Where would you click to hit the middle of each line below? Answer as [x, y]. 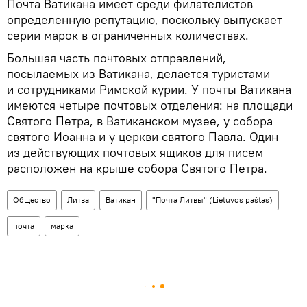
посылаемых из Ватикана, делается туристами [138, 74]
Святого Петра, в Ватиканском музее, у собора [140, 121]
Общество [32, 200]
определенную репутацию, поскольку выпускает [145, 20]
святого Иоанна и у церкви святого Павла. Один [143, 137]
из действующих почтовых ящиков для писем [135, 153]
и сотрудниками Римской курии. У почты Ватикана [149, 90]
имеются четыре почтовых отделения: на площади [150, 106]
